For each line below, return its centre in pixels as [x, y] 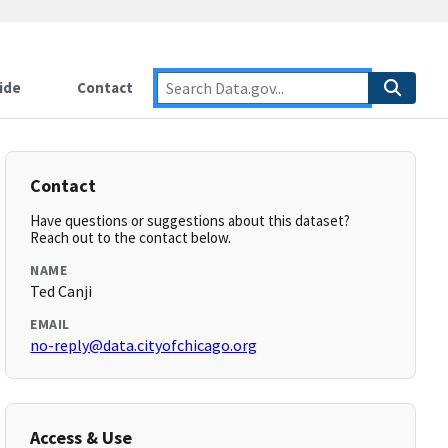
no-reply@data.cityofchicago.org [144, 345]
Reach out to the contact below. [131, 237]
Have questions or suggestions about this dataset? [190, 220]
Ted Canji [61, 291]
